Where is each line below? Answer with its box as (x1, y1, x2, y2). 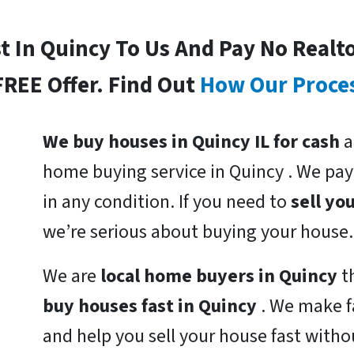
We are (42, 262, 100, 291)
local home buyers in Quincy (100, 262, 341, 291)
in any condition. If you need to (42, 188, 291, 217)
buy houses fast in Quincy (42, 292, 261, 321)
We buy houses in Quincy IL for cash (42, 128, 340, 156)
